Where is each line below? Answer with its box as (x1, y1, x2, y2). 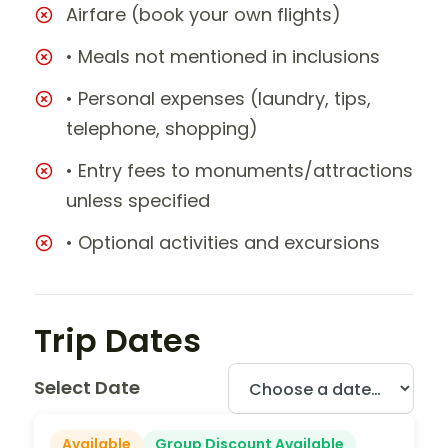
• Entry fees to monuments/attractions (66, 157, 413, 183)
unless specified (66, 187, 210, 213)
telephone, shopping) (66, 115, 258, 141)
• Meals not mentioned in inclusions (66, 43, 380, 69)
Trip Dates (34, 317, 201, 363)
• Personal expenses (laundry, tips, (66, 85, 371, 111)
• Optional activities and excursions (66, 229, 380, 255)
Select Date (34, 375, 140, 401)
